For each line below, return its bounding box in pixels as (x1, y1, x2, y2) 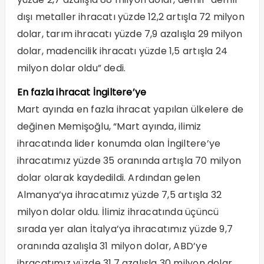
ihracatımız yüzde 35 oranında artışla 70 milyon (16, 154, 241, 168)
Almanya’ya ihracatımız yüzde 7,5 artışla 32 (16, 188, 222, 202)
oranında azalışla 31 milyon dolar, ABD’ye (16, 239, 207, 253)
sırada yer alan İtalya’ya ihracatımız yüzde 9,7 (16, 222, 233, 236)
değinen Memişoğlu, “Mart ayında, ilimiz (16, 120, 202, 134)
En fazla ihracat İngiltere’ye (16, 85, 147, 100)
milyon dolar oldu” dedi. (16, 61, 126, 75)
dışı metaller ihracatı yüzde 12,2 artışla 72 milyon (16, 10, 245, 24)
